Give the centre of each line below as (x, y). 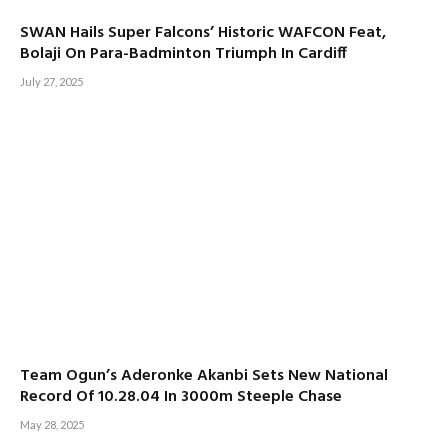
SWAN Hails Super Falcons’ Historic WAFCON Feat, (203, 33)
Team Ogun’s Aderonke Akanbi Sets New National (204, 375)
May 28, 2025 (52, 424)
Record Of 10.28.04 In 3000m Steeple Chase (181, 396)
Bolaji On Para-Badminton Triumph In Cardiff (183, 54)
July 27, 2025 (51, 82)
